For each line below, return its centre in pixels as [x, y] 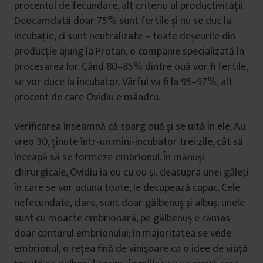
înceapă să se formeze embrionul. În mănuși [109, 157]
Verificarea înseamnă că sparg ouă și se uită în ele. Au [130, 127]
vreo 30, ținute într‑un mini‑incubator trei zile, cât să [129, 142]
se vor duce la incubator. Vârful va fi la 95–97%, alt [123, 82]
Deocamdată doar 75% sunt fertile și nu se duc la [123, 21]
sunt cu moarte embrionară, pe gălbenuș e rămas [122, 218]
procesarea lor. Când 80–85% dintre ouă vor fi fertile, [131, 67]
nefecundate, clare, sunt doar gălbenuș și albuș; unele [129, 203]
